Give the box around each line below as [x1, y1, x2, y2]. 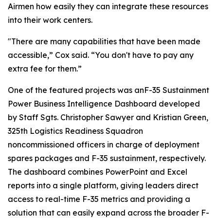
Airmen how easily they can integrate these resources [8, 1, 208, 11]
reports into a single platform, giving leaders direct [8, 181, 199, 190]
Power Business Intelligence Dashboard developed [8, 99, 200, 109]
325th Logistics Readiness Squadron [8, 126, 143, 136]
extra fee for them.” [8, 64, 82, 73]
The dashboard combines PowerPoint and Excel [8, 167, 187, 177]
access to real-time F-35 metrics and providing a [8, 194, 190, 204]
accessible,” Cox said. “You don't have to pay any [8, 50, 194, 60]
